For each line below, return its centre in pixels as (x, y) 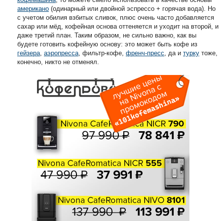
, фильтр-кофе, (102, 53)
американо (33, 8)
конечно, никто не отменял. (58, 62)
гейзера (29, 53)
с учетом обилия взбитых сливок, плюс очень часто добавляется (116, 17)
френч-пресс (145, 53)
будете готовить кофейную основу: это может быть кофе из (107, 44)
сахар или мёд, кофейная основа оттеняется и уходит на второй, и (118, 26)
